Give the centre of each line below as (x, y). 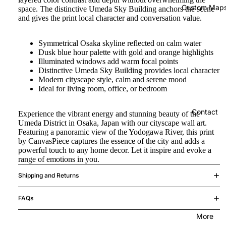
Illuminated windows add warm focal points (108, 61)
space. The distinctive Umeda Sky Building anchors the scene (116, 9)
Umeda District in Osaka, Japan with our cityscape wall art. (112, 123)
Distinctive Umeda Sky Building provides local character (129, 70)
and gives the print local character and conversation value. (110, 18)
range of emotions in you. (59, 159)
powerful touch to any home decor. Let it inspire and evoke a (115, 150)
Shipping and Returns (48, 175)
